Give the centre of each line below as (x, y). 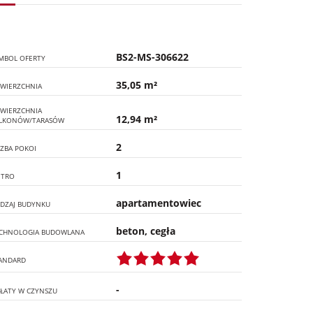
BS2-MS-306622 (153, 57)
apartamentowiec (159, 203)
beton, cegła (146, 231)
